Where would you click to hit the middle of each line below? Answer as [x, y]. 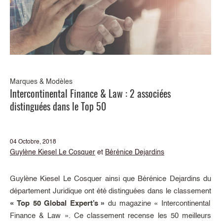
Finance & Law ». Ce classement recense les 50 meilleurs [110, 216]
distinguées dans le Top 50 [58, 106]
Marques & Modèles [41, 82]
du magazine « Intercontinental [158, 203]
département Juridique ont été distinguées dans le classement [110, 191]
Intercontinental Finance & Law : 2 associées [90, 93]
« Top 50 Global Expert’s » [57, 203]
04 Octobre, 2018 [33, 142]
